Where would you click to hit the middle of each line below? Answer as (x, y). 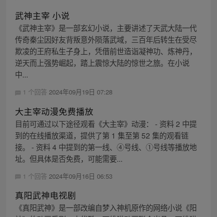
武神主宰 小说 (42, 15)
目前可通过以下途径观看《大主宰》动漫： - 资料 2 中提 (106, 123)
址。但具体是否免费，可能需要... (69, 158)
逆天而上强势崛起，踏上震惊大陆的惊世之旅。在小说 (102, 63)
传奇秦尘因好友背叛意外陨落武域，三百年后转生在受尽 (106, 39)
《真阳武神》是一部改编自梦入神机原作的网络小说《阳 (106, 207)
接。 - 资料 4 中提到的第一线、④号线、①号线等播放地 (106, 147)
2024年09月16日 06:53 (80, 176)
